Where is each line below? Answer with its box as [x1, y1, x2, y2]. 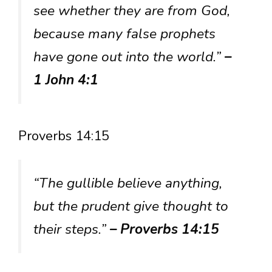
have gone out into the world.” [33, 47, 225, 67]
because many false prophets [33, 24, 216, 44]
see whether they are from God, [33, 1, 230, 21]
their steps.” [33, 219, 110, 239]
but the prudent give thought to [33, 196, 228, 216]
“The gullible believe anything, [33, 173, 222, 192]
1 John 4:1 [33, 70, 98, 90]
